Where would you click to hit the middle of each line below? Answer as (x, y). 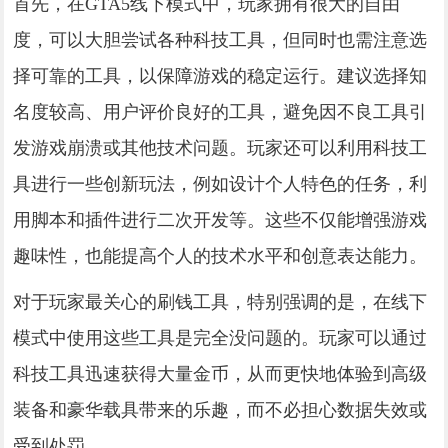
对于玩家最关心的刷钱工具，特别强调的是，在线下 (220, 301)
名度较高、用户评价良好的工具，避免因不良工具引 (220, 111)
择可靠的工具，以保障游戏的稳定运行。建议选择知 (220, 75)
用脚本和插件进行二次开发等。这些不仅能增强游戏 (220, 219)
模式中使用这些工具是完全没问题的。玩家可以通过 (220, 337)
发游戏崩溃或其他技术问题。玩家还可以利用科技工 (220, 147)
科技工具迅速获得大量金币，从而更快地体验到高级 (220, 373)
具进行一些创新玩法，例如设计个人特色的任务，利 (220, 183)
